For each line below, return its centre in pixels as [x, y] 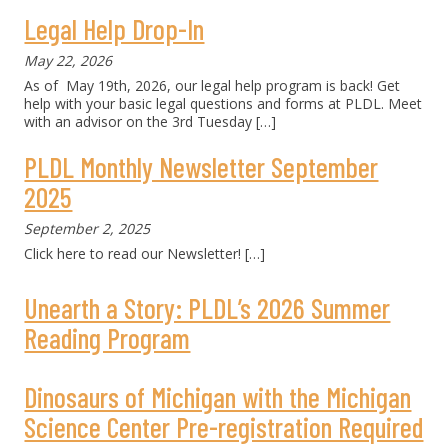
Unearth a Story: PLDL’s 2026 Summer [207, 308]
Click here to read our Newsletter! [133, 253]
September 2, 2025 [87, 228]
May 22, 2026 [68, 60]
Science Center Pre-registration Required [224, 427]
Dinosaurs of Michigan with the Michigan [218, 397]
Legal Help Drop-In [114, 29]
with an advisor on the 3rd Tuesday [140, 121]
